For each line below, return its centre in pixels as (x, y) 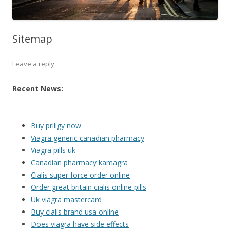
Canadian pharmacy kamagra (79, 163)
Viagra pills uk (53, 150)
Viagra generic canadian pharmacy (88, 138)
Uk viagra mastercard (66, 200)
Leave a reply (33, 64)
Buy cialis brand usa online (75, 212)
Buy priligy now (56, 126)
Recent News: (38, 89)
